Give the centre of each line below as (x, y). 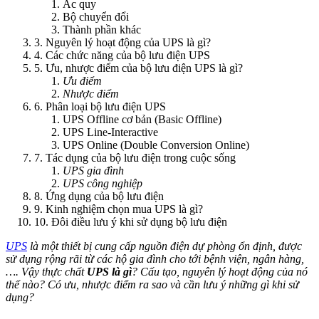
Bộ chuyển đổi (96, 16)
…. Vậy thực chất (46, 271)
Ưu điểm (82, 80)
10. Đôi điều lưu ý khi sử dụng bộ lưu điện (131, 221)
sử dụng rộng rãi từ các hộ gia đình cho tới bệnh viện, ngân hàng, (155, 258)
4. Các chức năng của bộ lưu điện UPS (122, 55)
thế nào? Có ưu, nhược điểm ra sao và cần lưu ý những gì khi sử (152, 284)
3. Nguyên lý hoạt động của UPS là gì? (122, 42)
